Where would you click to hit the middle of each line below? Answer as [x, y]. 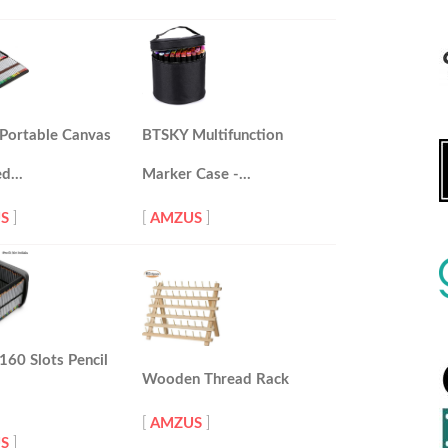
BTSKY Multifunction [212, 135]
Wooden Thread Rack [215, 379]
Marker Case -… [196, 174]
